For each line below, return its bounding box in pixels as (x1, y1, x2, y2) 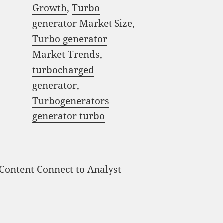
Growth (32, 1, 67, 15)
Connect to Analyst (37, 163, 122, 176)
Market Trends (32, 48, 100, 61)
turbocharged (32, 63, 94, 77)
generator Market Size (32, 17, 132, 30)
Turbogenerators (32, 94, 109, 108)
